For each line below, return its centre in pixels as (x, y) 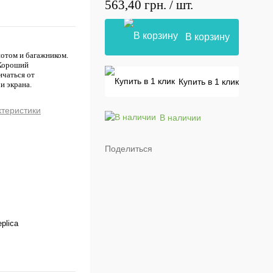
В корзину (207, 37)
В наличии (180, 118)
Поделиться (129, 149)
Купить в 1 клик (209, 82)
